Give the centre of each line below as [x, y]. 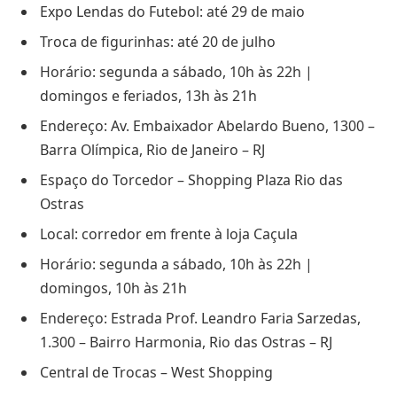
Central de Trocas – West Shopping [156, 373]
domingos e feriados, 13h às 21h [148, 96]
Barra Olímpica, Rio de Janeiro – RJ [152, 150]
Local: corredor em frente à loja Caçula [169, 234]
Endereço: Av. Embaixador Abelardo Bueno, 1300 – [207, 126]
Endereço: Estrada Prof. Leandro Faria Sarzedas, [200, 319]
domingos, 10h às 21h [113, 288]
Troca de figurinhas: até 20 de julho [158, 42]
